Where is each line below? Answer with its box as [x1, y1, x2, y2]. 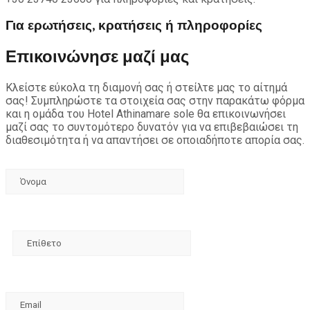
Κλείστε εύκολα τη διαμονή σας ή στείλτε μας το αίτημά [6, 81, 287, 95]
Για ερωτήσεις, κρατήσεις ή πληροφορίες [6, 18, 262, 34]
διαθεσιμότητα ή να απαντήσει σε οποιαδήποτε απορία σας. [6, 134, 304, 147]
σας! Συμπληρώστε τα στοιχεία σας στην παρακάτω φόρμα [6, 94, 304, 108]
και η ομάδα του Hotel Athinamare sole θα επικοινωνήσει [6, 107, 286, 121]
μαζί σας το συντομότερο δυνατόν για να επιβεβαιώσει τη [6, 120, 298, 134]
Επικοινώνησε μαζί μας [6, 48, 189, 68]
